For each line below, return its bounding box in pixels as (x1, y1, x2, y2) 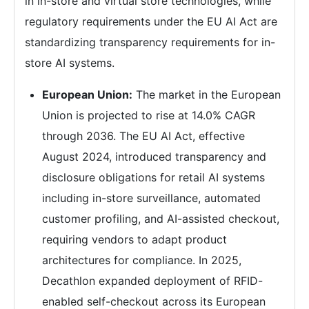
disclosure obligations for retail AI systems (42, 170, 265, 185)
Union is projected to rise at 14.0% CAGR (42, 108, 255, 123)
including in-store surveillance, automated (42, 191, 261, 206)
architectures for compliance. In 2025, (42, 253, 241, 268)
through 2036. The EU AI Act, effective (42, 129, 245, 143)
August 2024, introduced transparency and (42, 150, 266, 164)
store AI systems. (25, 56, 114, 70)
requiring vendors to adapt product (42, 232, 227, 247)
